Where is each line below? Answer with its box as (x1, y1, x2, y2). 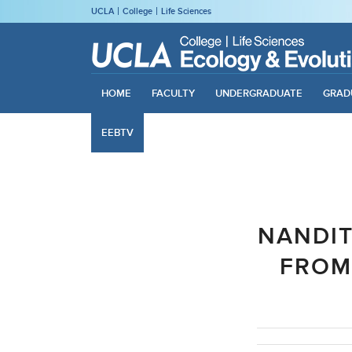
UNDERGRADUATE (214, 87, 302, 99)
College (122, 6, 152, 16)
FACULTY (151, 87, 195, 99)
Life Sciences (160, 6, 211, 16)
